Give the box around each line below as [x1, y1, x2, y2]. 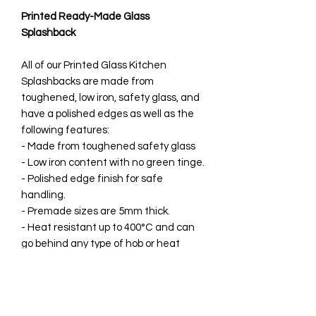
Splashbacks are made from [21, 75, 154, 87]
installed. [21, 303, 64, 314]
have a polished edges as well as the [21, 108, 194, 119]
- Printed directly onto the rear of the [21, 270, 196, 281]
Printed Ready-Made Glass [21, 11, 150, 22]
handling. [21, 189, 66, 200]
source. [21, 254, 55, 265]
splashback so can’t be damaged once [21, 286, 203, 298]
